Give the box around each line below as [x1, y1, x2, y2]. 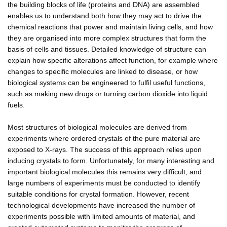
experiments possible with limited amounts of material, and [8, 212, 195, 220]
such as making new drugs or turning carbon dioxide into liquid [8, 89, 208, 98]
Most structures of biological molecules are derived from [8, 123, 187, 131]
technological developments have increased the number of [8, 201, 195, 209]
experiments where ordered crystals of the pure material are [8, 134, 200, 142]
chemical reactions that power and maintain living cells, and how [8, 22, 213, 31]
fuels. [8, 100, 25, 109]
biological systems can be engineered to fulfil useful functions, [8, 78, 205, 87]
